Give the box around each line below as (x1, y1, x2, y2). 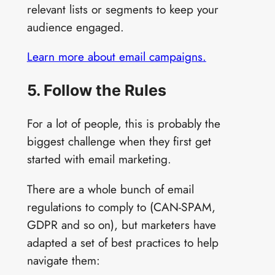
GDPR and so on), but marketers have (26, 215, 216, 233)
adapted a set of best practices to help (26, 233, 219, 251)
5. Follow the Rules (26, 81, 166, 100)
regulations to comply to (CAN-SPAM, (26, 198, 215, 215)
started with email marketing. (26, 150, 171, 168)
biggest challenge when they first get (26, 133, 211, 150)
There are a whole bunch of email (26, 180, 194, 198)
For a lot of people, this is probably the (26, 115, 220, 133)
